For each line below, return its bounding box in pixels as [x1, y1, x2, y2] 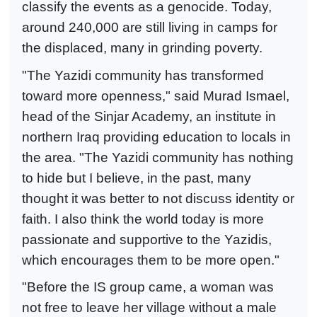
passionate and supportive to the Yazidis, [22, 231, 272, 247]
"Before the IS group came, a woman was [22, 279, 274, 295]
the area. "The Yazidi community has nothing [22, 149, 294, 165]
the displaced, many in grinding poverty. [22, 40, 263, 56]
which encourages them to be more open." [22, 252, 279, 267]
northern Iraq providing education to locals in [22, 129, 291, 144]
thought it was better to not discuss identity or [22, 190, 294, 206]
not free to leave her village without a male [22, 300, 277, 316]
